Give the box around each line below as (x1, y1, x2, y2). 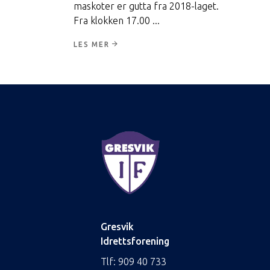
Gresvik (101, 221, 134, 233)
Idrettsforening (101, 236, 169, 247)
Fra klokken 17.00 (74, 15, 152, 27)
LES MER (74, 40, 110, 49)
